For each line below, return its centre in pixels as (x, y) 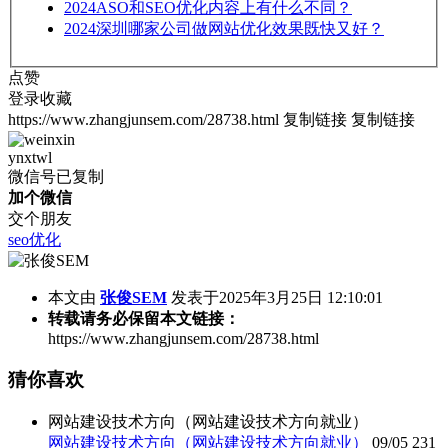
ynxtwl (30, 158)
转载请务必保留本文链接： (144, 319)
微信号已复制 (56, 177)
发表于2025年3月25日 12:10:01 (277, 298)
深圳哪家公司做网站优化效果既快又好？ (240, 29)
